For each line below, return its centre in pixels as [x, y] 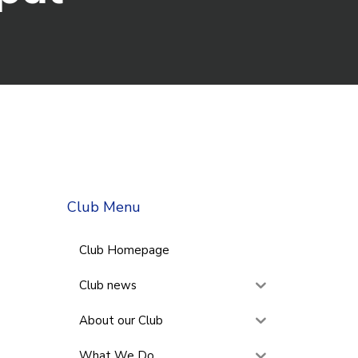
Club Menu [103, 207]
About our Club [121, 320]
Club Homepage [124, 250]
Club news [107, 285]
